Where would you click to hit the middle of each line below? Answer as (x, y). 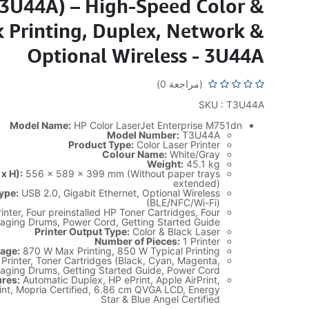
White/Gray (194, 154)
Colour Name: (135, 154)
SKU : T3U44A (232, 104)
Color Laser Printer (177, 144)
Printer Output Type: (82, 231)
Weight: (166, 164)
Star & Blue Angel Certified (161, 299)
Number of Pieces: (138, 241)
